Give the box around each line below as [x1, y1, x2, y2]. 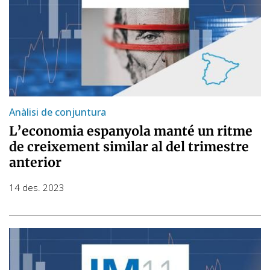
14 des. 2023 [9, 181, 64, 193]
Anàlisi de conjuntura [9, 105, 106, 119]
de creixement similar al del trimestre [9, 138, 249, 155]
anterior [9, 154, 61, 171]
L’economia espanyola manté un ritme [9, 122, 253, 139]
